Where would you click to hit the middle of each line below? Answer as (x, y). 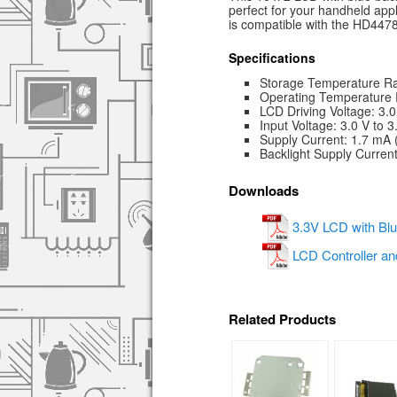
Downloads (264, 191)
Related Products (282, 319)
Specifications (272, 58)
